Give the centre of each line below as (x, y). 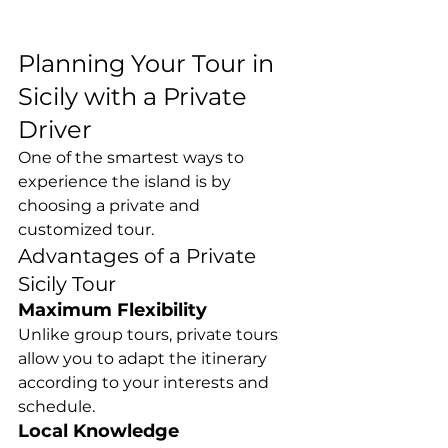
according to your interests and (145, 382)
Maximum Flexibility (112, 309)
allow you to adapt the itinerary (144, 358)
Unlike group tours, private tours (150, 334)
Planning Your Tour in (149, 63)
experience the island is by (126, 181)
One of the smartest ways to (133, 157)
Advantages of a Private (139, 255)
